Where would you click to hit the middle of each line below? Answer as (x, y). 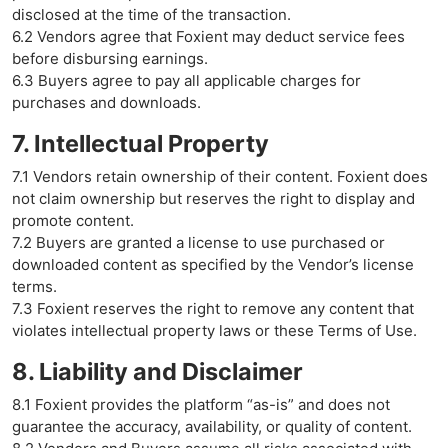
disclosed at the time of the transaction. (151, 14)
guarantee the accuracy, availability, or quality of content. (212, 426)
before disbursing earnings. (110, 58)
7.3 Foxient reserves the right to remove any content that (213, 308)
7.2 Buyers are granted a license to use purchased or (198, 242)
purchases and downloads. (106, 102)
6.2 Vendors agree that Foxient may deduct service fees (208, 36)
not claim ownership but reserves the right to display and (213, 198)
